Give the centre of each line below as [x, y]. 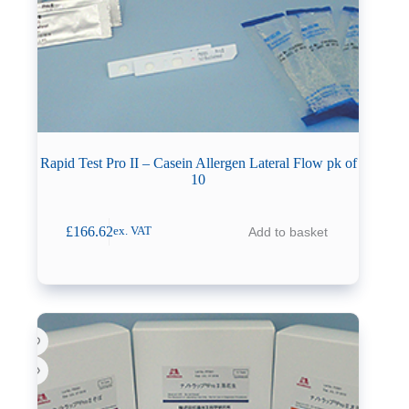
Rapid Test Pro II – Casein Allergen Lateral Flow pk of [198, 163]
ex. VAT [133, 231]
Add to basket [288, 231]
